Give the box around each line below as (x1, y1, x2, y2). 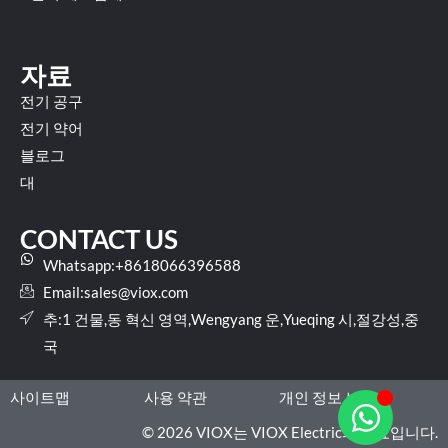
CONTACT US (20, 223, 178, 256)
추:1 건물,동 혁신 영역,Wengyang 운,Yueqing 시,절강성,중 (42, 310, 419, 329)
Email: (42, 283, 84, 302)
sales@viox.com (83, 283, 188, 302)
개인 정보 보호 (278, 388, 375, 407)
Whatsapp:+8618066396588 (42, 256, 241, 275)
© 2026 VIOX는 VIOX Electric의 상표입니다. (142, 423, 438, 442)
